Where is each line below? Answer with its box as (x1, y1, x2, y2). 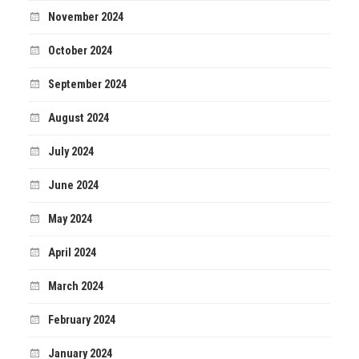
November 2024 (47, 10, 123, 25)
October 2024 (47, 44, 112, 58)
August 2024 (47, 111, 109, 126)
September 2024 (47, 78, 127, 92)
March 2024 (47, 280, 103, 294)
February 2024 (47, 313, 115, 328)
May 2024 (47, 212, 92, 227)
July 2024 (47, 145, 94, 159)
